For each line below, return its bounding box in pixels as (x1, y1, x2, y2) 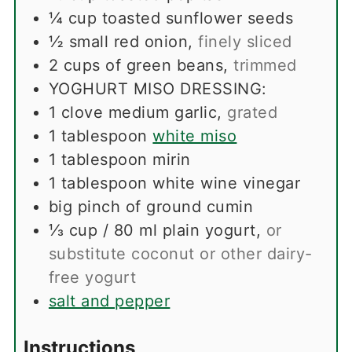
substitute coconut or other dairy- (48, 244, 313, 264)
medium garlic (108, 103, 218, 123)
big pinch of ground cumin (48, 197, 254, 217)
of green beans (105, 56, 224, 75)
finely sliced (198, 32, 292, 52)
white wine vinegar (152, 174, 301, 193)
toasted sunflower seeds (101, 9, 294, 28)
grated (227, 103, 278, 123)
